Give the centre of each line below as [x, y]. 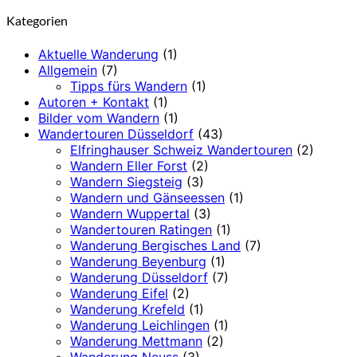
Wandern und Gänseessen [147, 197]
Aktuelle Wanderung [98, 54]
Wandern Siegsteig [126, 181]
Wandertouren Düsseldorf [116, 133]
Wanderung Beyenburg [138, 261]
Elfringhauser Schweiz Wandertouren [181, 149]
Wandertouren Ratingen [141, 229]
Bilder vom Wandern [99, 118]
